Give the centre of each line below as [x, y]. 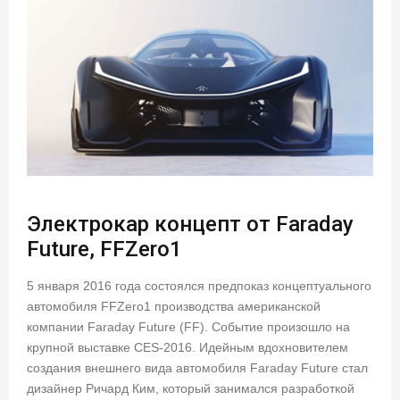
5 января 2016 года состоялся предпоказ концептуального [199, 285]
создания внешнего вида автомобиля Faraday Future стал [197, 367]
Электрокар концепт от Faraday [190, 224]
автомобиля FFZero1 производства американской [174, 306]
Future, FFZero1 [104, 249]
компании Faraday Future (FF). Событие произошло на [188, 326]
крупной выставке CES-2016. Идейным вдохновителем [187, 347]
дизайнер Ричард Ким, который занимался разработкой [191, 388]
